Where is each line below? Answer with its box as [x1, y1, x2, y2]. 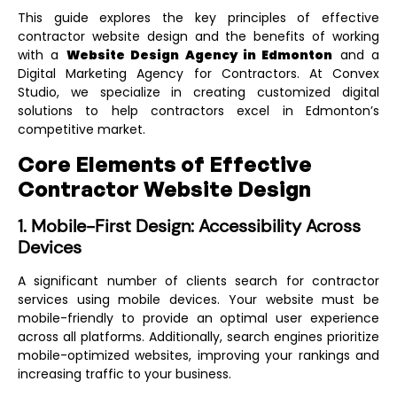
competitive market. [18, 120, 145, 138]
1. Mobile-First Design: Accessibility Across [18, 214, 361, 237]
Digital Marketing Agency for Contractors [18, 64, 297, 82]
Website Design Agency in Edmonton [66, 45, 333, 64]
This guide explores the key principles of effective [18, 8, 379, 27]
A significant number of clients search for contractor [18, 272, 379, 290]
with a [18, 45, 66, 64]
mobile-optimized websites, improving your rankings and [18, 346, 379, 364]
